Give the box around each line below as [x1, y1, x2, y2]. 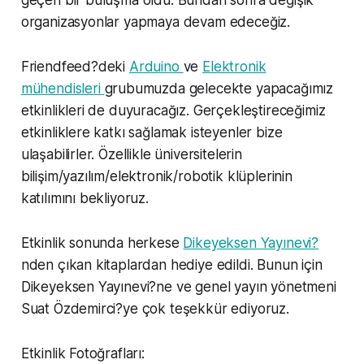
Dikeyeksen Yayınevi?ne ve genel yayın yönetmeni [20, 279, 336, 296]
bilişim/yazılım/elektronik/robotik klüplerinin [20, 168, 292, 185]
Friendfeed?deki [20, 58, 129, 76]
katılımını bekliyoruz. [20, 190, 149, 207]
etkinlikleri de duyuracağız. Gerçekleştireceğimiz [20, 102, 326, 119]
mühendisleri [20, 80, 105, 97]
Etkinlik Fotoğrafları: [20, 345, 145, 362]
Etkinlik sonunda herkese [20, 235, 184, 252]
